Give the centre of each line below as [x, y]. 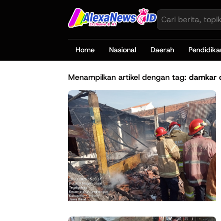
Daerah [162, 50]
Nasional [122, 50]
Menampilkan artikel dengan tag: [129, 77]
